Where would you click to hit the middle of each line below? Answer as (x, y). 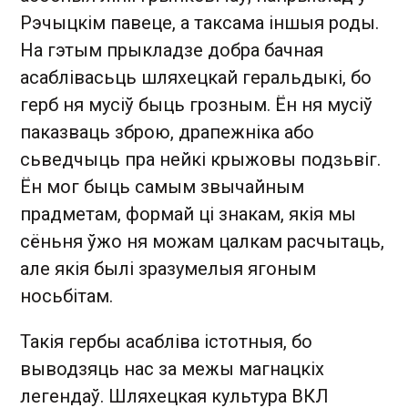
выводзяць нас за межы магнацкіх (172, 369)
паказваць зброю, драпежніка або (167, 132)
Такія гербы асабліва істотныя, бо (166, 342)
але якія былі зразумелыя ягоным (168, 269)
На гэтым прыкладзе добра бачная (172, 50)
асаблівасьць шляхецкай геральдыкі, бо (196, 77)
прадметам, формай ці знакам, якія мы (188, 214)
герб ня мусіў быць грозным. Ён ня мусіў (196, 105)
